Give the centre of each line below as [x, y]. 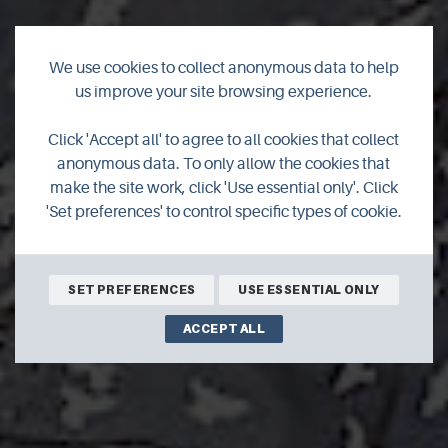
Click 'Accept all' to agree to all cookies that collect [224, 140]
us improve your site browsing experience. [224, 92]
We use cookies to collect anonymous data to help [223, 68]
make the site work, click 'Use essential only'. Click [223, 188]
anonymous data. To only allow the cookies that [224, 164]
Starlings [224, 172]
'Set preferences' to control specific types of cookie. [223, 212]
